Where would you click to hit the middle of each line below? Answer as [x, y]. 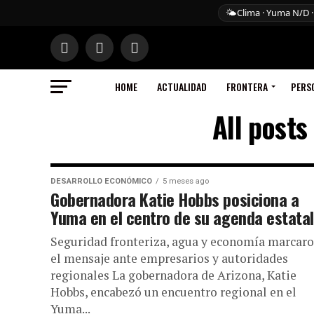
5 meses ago [186, 181]
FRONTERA [247, 87]
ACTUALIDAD [182, 87]
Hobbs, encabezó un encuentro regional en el [173, 292]
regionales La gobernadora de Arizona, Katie [173, 275]
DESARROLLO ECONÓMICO [101, 181]
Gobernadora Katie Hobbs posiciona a [175, 199]
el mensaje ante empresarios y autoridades [169, 258]
